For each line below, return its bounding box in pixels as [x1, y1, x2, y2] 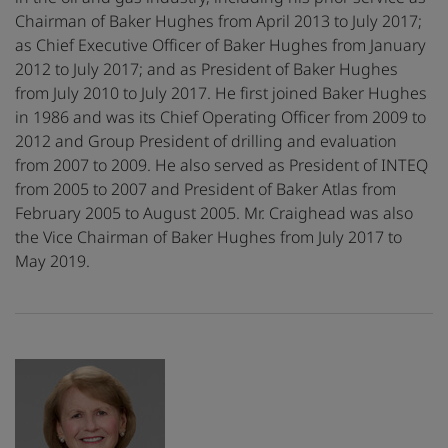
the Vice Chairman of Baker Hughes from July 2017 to [15, 226, 402, 249]
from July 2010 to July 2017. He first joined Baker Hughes [15, 82, 427, 105]
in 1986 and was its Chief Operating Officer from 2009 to [15, 106, 426, 129]
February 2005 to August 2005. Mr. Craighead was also [15, 202, 413, 225]
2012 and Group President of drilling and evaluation [15, 130, 397, 153]
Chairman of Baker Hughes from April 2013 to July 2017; [15, 10, 422, 33]
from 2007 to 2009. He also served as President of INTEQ [15, 154, 428, 177]
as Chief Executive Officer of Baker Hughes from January [15, 34, 426, 57]
